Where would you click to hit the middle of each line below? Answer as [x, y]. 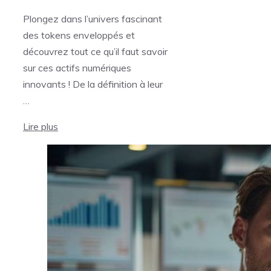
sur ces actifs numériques [77, 67]
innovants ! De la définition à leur [93, 84]
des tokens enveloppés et [79, 35]
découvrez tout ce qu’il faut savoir [95, 51]
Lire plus [41, 126]
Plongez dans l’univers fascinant [93, 18]
